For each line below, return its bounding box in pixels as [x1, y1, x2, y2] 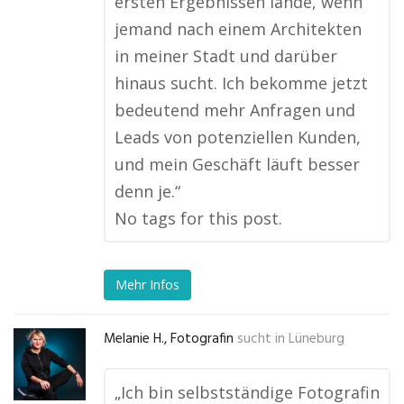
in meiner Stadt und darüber [115, 45, 337, 67]
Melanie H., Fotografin [104, 328, 234, 350]
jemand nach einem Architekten [115, 18, 362, 40]
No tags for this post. [115, 207, 282, 229]
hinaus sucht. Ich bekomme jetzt [115, 72, 368, 94]
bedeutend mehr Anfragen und [115, 99, 355, 121]
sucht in [237, 328, 285, 350]
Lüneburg [289, 328, 344, 350]
